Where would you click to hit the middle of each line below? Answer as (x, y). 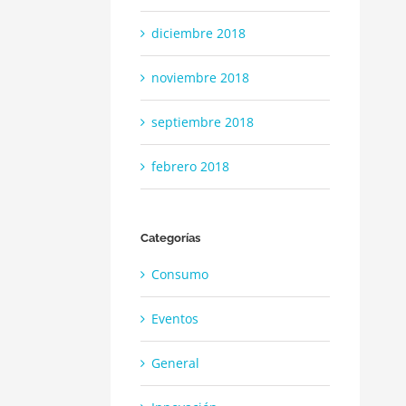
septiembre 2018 (203, 121)
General (175, 362)
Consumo (180, 274)
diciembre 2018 (198, 33)
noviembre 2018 (200, 77)
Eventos (175, 318)
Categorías (170, 237)
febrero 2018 (190, 166)
